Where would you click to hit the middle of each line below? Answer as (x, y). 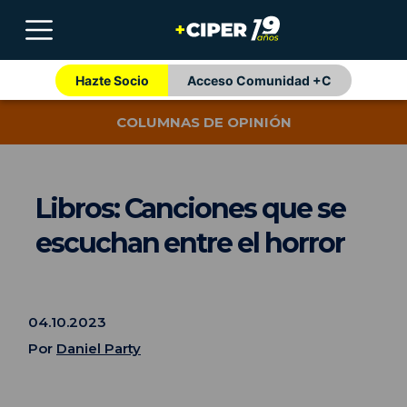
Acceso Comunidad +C (260, 80)
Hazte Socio (112, 80)
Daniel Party (99, 348)
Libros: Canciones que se (190, 209)
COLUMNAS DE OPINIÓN (203, 123)
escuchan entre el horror (190, 243)
